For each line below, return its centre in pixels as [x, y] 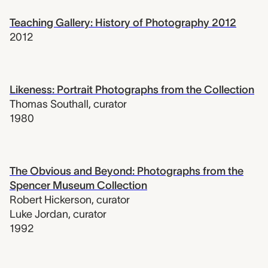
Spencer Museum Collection [78, 186]
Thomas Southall [49, 104]
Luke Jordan [39, 214]
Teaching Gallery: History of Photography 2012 [123, 23]
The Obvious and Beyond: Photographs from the [127, 171]
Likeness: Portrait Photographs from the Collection [132, 90]
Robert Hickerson [51, 200]
